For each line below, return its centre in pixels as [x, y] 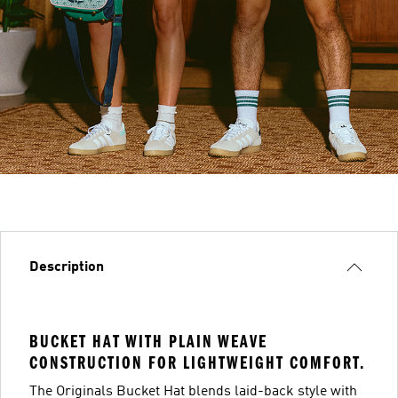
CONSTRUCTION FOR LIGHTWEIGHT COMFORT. [197, 362]
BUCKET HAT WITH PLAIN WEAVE [148, 341]
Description [67, 267]
